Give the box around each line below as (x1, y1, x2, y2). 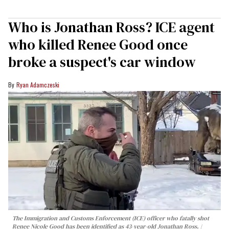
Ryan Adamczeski (16, 80, 59, 89)
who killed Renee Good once (8, 34, 188, 54)
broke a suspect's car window (8, 52, 196, 72)
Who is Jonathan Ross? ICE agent (8, 17, 215, 37)
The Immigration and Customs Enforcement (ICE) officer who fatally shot (12, 214, 209, 223)
